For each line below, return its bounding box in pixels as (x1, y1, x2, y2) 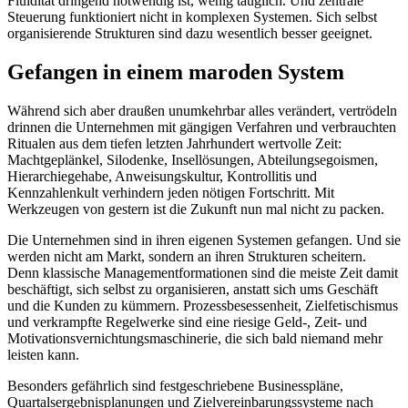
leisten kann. (7, 347, 79, 362)
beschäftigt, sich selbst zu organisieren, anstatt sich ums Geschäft (7, 281, 378, 297)
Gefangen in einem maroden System (7, 60, 344, 85)
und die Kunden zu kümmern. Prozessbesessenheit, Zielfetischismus (7, 298, 398, 313)
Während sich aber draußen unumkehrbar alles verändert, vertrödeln (7, 103, 397, 118)
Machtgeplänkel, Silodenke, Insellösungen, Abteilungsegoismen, (7, 152, 378, 168)
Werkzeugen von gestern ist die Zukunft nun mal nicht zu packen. (7, 201, 384, 217)
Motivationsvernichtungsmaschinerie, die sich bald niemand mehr (7, 331, 382, 346)
